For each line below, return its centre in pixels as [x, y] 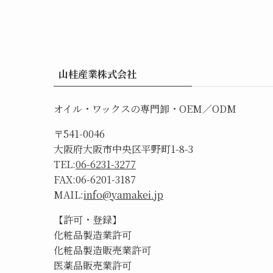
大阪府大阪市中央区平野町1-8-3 [123, 149]
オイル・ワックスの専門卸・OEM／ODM [145, 109]
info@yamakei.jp [123, 195]
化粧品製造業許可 [93, 235]
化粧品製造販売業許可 [102, 250]
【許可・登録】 [88, 220]
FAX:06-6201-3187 [95, 179]
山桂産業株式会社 [97, 74]
